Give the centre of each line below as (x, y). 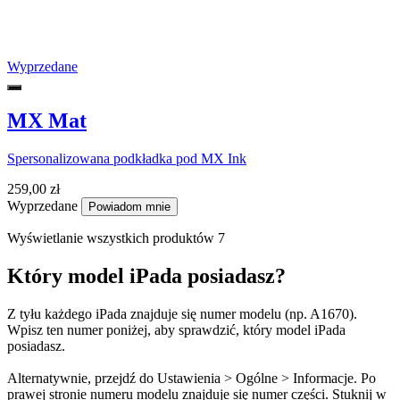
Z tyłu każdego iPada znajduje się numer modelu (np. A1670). (182, 314)
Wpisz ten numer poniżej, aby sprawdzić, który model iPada (176, 330)
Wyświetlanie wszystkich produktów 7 (116, 238)
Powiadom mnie (129, 207)
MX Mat (47, 121)
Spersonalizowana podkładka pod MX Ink (127, 159)
